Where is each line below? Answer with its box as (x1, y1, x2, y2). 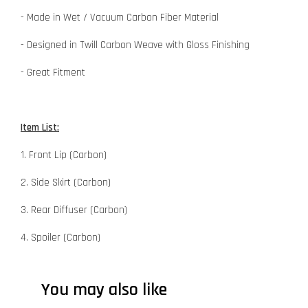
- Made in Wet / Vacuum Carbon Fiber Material (21, 10, 219, 24)
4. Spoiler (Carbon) (21, 230, 100, 244)
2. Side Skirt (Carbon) (21, 175, 111, 189)
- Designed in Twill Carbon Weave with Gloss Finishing (21, 38, 250, 52)
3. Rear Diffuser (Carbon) (21, 203, 127, 217)
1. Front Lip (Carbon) (21, 148, 107, 162)
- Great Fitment (21, 65, 85, 79)
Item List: (21, 120, 59, 134)
